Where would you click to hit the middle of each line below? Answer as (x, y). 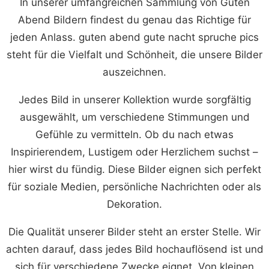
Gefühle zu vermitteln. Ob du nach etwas (134, 134)
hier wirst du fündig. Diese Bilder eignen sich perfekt (134, 169)
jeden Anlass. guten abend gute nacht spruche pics (134, 37)
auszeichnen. (134, 72)
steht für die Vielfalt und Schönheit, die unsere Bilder (134, 54)
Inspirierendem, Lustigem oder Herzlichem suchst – (134, 152)
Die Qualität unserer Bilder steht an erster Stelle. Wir (134, 231)
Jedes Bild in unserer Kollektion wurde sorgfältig (134, 99)
